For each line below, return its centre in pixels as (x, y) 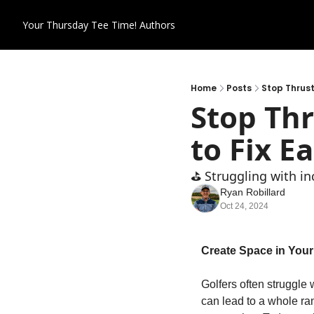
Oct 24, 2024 (244, 206)
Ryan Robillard (253, 192)
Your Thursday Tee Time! (80, 25)
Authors (157, 25)
